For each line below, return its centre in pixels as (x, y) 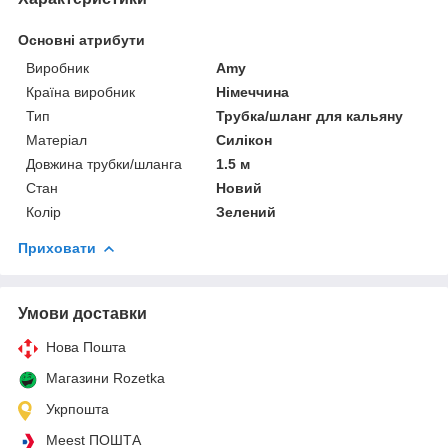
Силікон (244, 139)
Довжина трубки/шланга (104, 163)
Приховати (57, 247)
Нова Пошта (86, 346)
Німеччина (253, 91)
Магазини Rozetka (105, 377)
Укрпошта (77, 408)
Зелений (246, 211)
